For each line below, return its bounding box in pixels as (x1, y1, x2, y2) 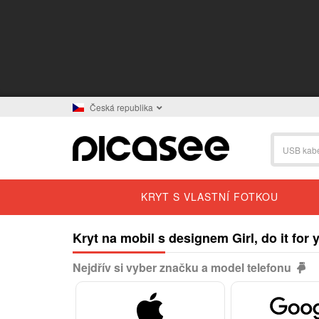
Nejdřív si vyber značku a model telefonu (73, 258, 297, 276)
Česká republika (90, 101, 153, 113)
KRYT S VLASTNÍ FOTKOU (140, 189, 278, 204)
